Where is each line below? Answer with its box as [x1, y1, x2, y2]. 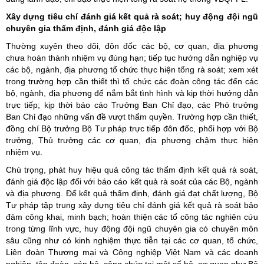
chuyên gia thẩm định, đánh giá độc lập [6, 24, 166, 33]
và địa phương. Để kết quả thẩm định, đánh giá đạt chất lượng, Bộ [6, 189, 258, 198]
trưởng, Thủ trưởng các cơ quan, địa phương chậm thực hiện [6, 136, 258, 145]
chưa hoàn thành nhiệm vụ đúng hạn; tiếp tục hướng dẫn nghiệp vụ [6, 53, 258, 62]
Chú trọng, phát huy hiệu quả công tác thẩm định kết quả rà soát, [6, 165, 258, 174]
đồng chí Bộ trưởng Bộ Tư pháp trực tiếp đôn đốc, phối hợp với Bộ [6, 124, 258, 133]
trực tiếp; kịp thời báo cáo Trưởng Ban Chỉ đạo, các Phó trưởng [6, 100, 258, 110]
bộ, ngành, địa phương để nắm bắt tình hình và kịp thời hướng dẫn [6, 88, 258, 98]
